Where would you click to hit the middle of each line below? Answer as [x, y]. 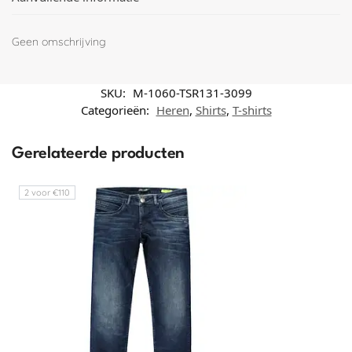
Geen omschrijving [59, 41]
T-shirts [252, 110]
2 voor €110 [47, 193]
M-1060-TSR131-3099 [192, 93]
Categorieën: [116, 110]
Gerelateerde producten [99, 154]
